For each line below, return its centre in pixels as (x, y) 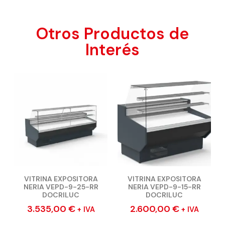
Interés (113, 50)
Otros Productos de (113, 34)
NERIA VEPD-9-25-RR (61, 187)
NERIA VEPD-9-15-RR (164, 187)
